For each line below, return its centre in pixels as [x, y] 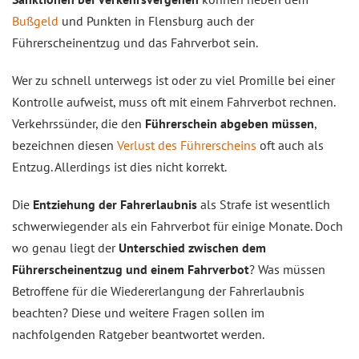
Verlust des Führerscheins [187, 145]
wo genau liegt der [65, 248]
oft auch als [290, 145]
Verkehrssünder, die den [79, 123]
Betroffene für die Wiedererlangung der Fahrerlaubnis [158, 291]
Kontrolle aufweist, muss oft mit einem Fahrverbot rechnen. [173, 102]
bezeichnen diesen [65, 145]
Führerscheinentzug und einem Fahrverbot [131, 269]
